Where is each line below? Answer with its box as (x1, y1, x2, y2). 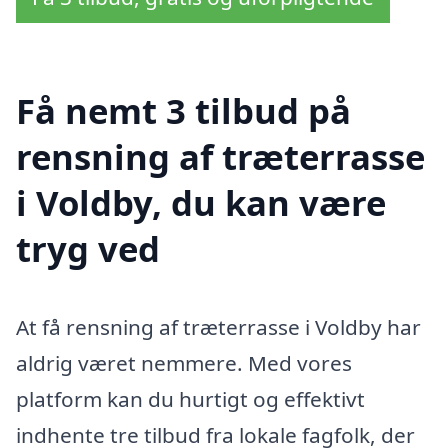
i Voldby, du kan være (16, 178, 386, 226)
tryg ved (16, 224, 160, 272)
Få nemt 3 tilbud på (16, 86, 351, 134)
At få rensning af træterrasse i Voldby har (16, 312, 421, 341)
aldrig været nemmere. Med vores (16, 348, 352, 377)
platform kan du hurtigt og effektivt (16, 384, 365, 413)
